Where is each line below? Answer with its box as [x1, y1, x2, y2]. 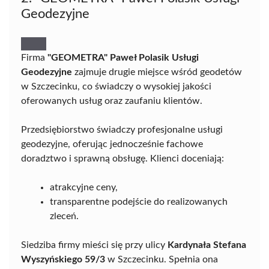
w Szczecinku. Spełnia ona [105, 255, 218, 265]
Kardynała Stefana [168, 240, 246, 250]
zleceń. [50, 211, 79, 222]
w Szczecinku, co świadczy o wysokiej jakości [21, 82, 211, 92]
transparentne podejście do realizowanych [50, 197, 228, 207]
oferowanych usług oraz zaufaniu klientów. [21, 96, 202, 106]
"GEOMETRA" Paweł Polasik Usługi [47, 53, 199, 63]
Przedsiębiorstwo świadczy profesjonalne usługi [21, 125, 223, 135]
